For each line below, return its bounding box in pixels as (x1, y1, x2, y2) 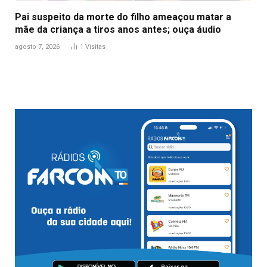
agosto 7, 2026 (15, 42, 60, 51)
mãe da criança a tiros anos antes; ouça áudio (15, 23, 221, 35)
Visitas (85, 42, 105, 51)
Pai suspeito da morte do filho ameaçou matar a (15, 11, 231, 23)
